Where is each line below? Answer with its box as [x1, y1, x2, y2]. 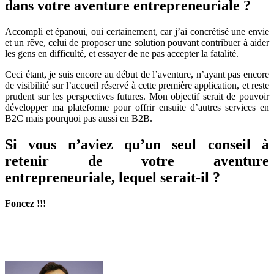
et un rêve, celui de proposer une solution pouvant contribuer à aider [5, 37, 269, 48]
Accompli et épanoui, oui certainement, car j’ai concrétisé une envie [5, 26, 269, 37]
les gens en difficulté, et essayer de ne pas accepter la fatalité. [5, 48, 239, 59]
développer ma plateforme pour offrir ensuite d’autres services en [5, 102, 269, 113]
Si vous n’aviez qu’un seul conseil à [5, 136, 269, 152]
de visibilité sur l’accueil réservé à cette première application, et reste [5, 80, 269, 91]
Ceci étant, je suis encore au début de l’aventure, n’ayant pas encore [5, 68, 269, 80]
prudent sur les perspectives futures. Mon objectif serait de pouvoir [5, 91, 269, 102]
